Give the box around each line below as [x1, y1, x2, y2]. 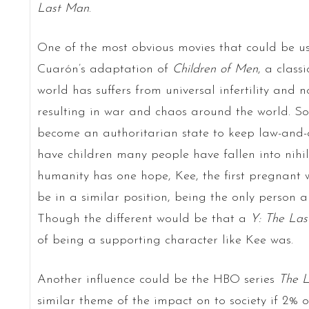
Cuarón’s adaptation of [37, 62, 172, 76]
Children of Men [172, 62, 258, 76]
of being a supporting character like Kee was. [37, 233, 293, 247]
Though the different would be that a [37, 212, 250, 226]
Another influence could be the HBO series [37, 272, 279, 286]
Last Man [37, 1, 89, 15]
